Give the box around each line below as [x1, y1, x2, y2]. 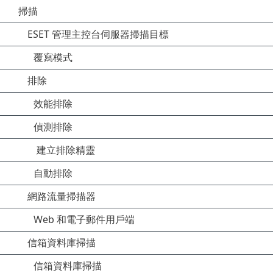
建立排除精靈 [37, 143, 95, 157]
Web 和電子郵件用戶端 [34, 213, 135, 226]
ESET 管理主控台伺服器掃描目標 [27, 27, 169, 41]
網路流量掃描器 [27, 190, 96, 203]
